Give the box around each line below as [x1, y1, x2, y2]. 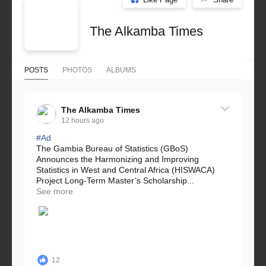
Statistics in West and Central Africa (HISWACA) [36, 165, 215, 175]
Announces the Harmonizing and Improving [36, 154, 199, 164]
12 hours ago [61, 116, 104, 125]
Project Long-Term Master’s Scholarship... [36, 176, 194, 186]
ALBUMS [106, 66, 136, 75]
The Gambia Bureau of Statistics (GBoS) [36, 144, 188, 154]
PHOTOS [62, 66, 92, 75]
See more [36, 186, 73, 197]
